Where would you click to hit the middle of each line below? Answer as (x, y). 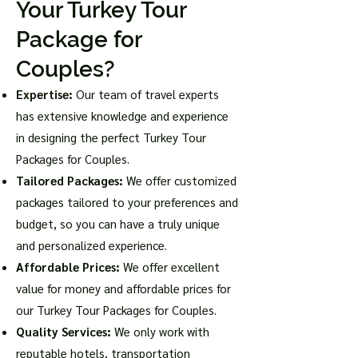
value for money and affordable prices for (123, 288)
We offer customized (180, 180)
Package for (79, 40)
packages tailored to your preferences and (127, 202)
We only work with (162, 331)
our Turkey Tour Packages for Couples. (116, 310)
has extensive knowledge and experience (122, 115)
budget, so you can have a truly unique (118, 223)
